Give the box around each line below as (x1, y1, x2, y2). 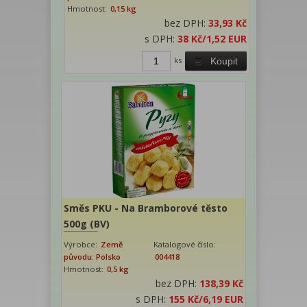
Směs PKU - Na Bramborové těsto (64, 201, 228, 214)
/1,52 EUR (202, 32, 247, 45)
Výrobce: (64, 238, 99, 249)
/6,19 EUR (199, 292, 243, 306)
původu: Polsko (64, 251, 121, 262)
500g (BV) (64, 217, 110, 230)
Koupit (210, 55, 238, 66)
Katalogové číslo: (153, 238, 216, 249)
